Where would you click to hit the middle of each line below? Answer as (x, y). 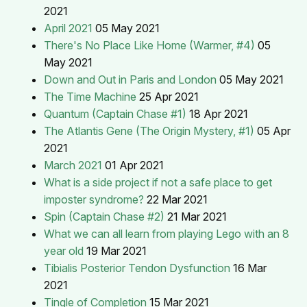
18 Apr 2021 (219, 113)
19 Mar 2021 (116, 250)
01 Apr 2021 (134, 165)
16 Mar (250, 268)
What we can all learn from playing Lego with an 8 (167, 233)
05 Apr (274, 131)
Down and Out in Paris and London (130, 79)
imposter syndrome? (94, 199)
